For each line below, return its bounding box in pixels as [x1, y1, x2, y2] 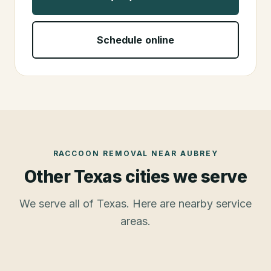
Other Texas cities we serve [24, 166, 247, 188]
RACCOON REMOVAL [53, 149, 149, 158]
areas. [120, 215, 151, 228]
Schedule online [96, 34, 175, 47]
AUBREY [180, 149, 218, 158]
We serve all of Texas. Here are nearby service [19, 197, 252, 211]
